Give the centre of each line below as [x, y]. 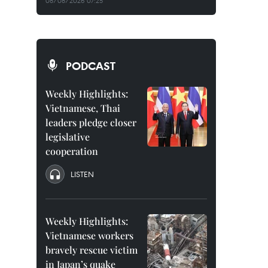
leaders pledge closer [91, 122]
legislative [68, 137]
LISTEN [82, 174]
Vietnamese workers [89, 235]
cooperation [72, 151]
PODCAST [91, 66]
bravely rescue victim [92, 250]
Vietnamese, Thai [83, 108]
